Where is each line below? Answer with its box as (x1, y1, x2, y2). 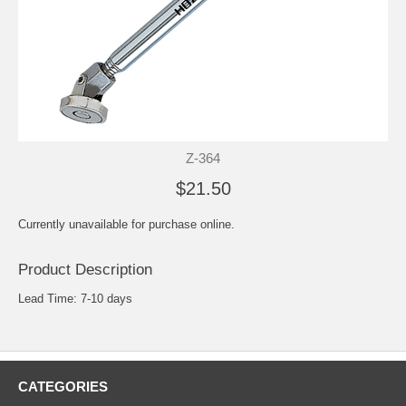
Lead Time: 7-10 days (18, 291, 132, 305)
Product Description (18, 260, 152, 278)
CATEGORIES (18, 378, 108, 394)
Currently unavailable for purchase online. (18, 217, 235, 231)
